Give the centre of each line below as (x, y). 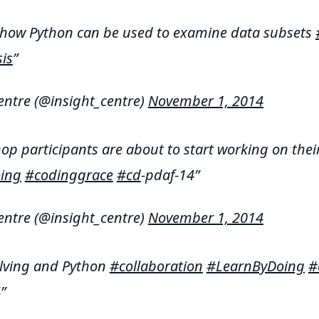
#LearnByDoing (255, 266)
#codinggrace (69, 175)
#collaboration (156, 266)
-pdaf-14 (167, 175)
